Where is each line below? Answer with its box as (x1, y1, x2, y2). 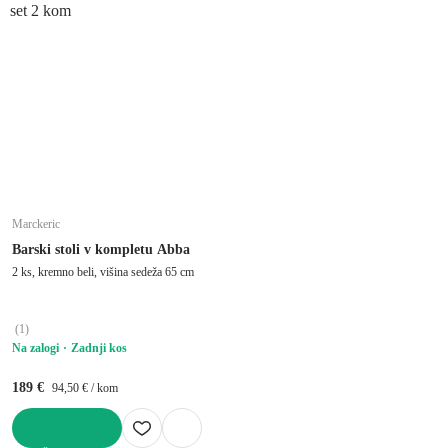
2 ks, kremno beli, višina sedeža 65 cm (12, 264, 194, 279)
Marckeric (12, 216, 60, 231)
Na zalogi (12, 340, 59, 355)
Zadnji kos (71, 340, 127, 355)
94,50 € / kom (52, 380, 118, 395)
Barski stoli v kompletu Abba (12, 241, 190, 257)
